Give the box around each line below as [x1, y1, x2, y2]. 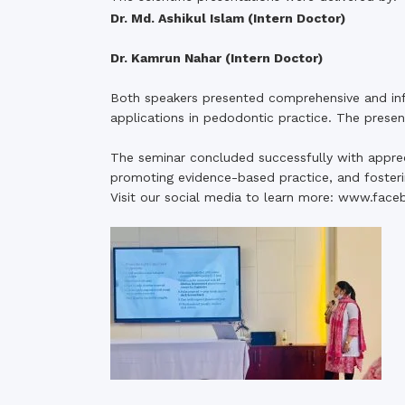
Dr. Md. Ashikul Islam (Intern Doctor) [110, 11, 345, 25]
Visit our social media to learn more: [110, 190, 338, 204]
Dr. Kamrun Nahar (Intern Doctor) [110, 51, 323, 65]
